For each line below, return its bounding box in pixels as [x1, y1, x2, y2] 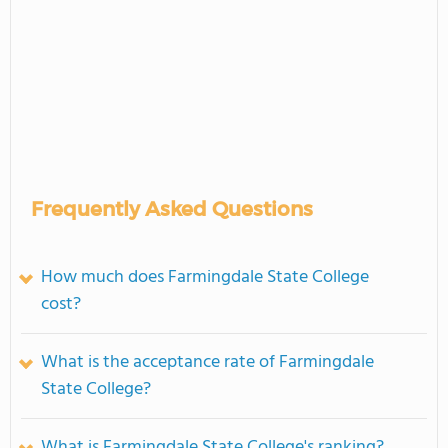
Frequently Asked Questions [31, 197, 313, 221]
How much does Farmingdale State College [41, 263, 369, 292]
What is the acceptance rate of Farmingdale [41, 348, 374, 377]
